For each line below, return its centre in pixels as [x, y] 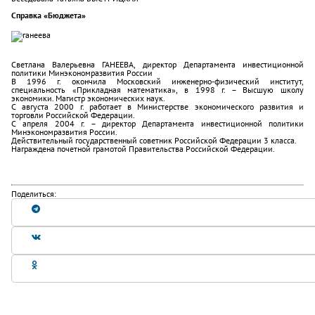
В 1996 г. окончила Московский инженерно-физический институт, [157, 81]
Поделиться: [34, 194]
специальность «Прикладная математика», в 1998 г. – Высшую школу [157, 90]
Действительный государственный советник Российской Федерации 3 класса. [154, 140]
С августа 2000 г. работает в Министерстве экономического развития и [157, 107]
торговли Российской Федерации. [73, 115]
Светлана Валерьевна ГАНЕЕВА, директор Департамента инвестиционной [157, 64]
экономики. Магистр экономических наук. [88, 98]
